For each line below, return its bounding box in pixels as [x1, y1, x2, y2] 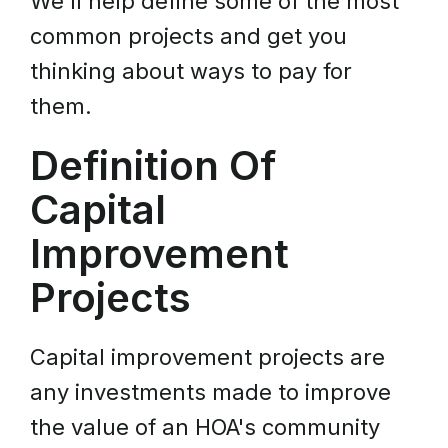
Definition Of [30, 141, 276, 190]
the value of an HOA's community [30, 414, 380, 440]
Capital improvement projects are [30, 344, 385, 370]
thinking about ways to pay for [30, 58, 352, 84]
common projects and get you [30, 23, 347, 49]
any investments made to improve [30, 379, 391, 405]
